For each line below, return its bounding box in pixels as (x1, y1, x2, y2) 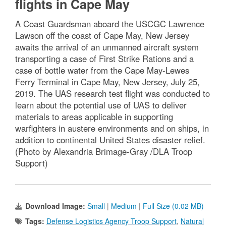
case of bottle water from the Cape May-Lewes (15, 64, 189, 77)
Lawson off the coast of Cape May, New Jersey (15, 29, 189, 42)
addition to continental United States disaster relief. (15, 134, 205, 146)
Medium (111, 201, 137, 211)
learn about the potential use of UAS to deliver (15, 99, 187, 111)
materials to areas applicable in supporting (15, 110, 173, 123)
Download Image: (25, 201, 87, 211)
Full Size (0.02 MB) (143, 201, 204, 211)
